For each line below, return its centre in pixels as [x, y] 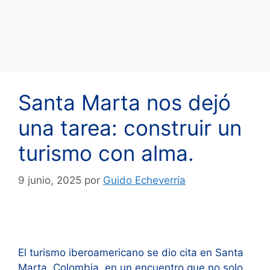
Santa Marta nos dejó [124, 103]
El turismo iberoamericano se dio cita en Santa [131, 252]
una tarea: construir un [130, 128]
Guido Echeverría [144, 180]
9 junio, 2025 [50, 180]
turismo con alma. [106, 153]
